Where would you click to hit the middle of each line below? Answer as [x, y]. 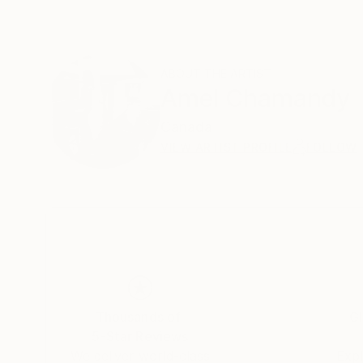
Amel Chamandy [255, 98]
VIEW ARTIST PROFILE [226, 147]
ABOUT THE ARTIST [216, 73]
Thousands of [138, 317]
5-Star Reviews [140, 336]
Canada [186, 127]
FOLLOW [331, 147]
